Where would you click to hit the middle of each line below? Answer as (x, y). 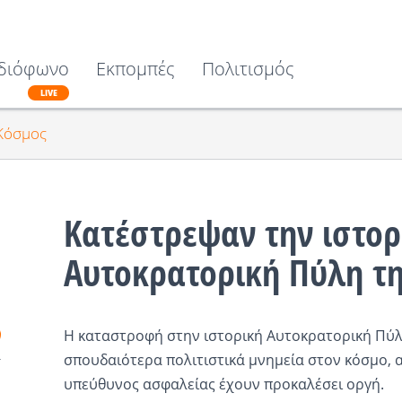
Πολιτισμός (248, 69)
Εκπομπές (135, 69)
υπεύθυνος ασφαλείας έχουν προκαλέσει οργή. (223, 384)
